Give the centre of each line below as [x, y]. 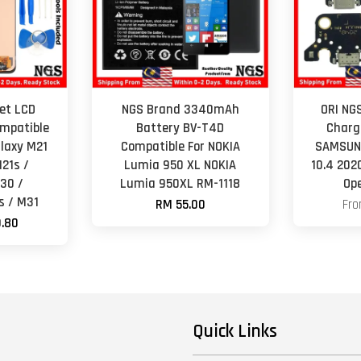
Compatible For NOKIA [180, 147]
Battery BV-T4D [180, 128]
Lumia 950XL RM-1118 [180, 184]
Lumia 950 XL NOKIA [180, 165]
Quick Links [235, 331]
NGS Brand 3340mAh [180, 110]
